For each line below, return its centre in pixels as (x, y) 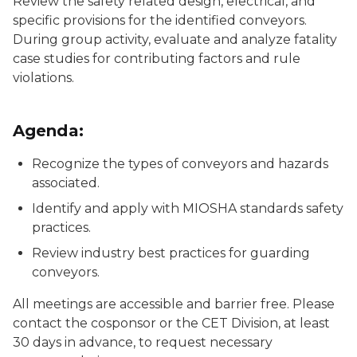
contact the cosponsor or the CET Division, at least (171, 323)
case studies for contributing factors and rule (157, 59)
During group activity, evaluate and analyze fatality (175, 39)
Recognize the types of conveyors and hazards (180, 164)
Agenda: (48, 131)
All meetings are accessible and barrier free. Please (174, 304)
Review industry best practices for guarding (171, 253)
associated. (66, 183)
